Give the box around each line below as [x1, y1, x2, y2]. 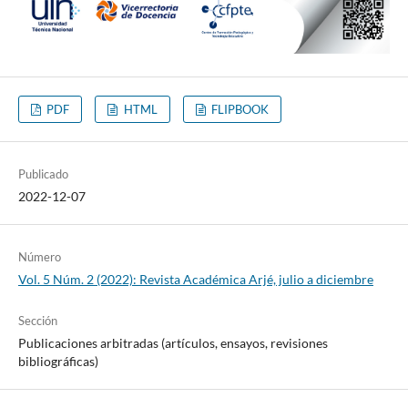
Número [17, 249, 61, 264]
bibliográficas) [17, 352, 98, 369]
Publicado [17, 166, 68, 181]
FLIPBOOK [208, 101, 269, 117]
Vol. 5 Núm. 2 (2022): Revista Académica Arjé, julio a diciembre [17, 270, 373, 287]
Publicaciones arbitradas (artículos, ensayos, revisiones [17, 334, 328, 351]
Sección [17, 312, 57, 328]
